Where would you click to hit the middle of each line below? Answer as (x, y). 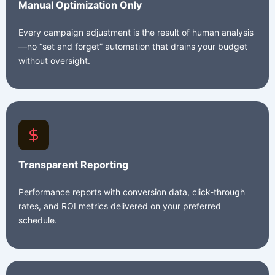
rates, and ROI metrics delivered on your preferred (120, 206)
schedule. (38, 220)
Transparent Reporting (73, 165)
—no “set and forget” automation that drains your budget (133, 47)
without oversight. (54, 61)
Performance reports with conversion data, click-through (132, 192)
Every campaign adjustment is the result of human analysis (136, 33)
